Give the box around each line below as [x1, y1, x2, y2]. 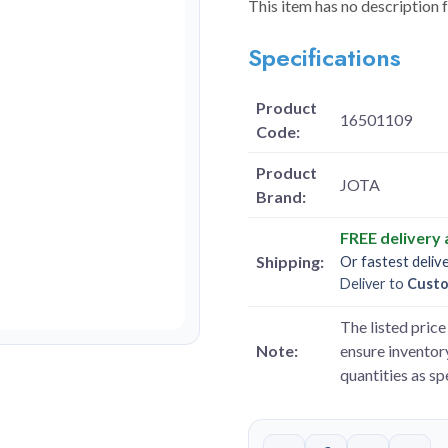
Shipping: [256, 252, 324, 271]
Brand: [256, 187, 306, 206]
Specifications [248, 40, 401, 75]
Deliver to [340, 275, 407, 292]
